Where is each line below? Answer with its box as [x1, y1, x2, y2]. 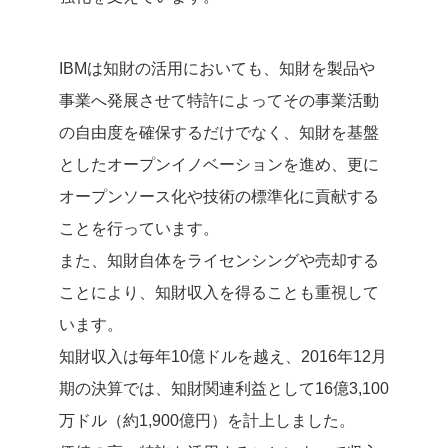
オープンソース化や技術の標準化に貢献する [59, 187, 379, 205]
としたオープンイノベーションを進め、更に [59, 155, 379, 173]
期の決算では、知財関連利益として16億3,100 [59, 379, 389, 397]
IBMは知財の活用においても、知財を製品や [59, 59, 375, 77]
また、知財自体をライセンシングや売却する [59, 251, 379, 269]
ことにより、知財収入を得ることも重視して [59, 283, 379, 301]
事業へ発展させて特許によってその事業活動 [59, 91, 379, 109]
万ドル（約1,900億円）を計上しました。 [59, 411, 355, 429]
